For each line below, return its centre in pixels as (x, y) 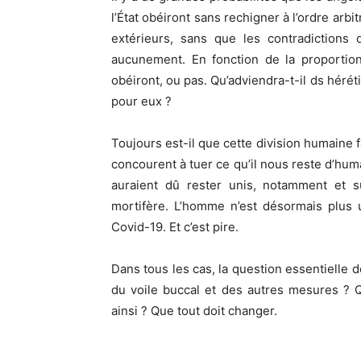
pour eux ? (141, 102)
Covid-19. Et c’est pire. (175, 227)
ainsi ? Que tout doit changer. (194, 311)
